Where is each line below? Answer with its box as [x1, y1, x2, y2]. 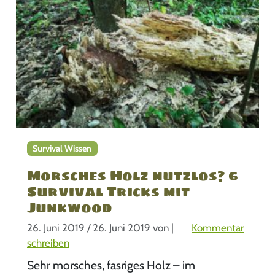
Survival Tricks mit [26, 180, 190, 203]
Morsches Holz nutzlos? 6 [26, 164, 238, 187]
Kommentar [192, 222, 244, 234]
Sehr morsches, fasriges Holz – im [26, 258, 195, 273]
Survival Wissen [33, 143, 92, 154]
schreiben [26, 237, 69, 250]
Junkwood [26, 196, 112, 219]
